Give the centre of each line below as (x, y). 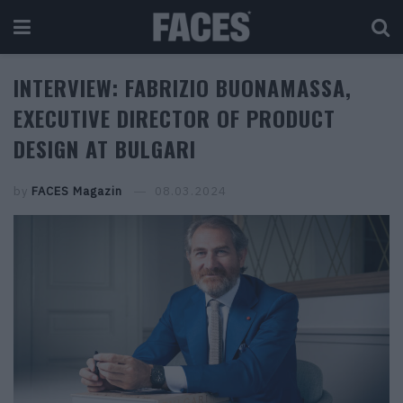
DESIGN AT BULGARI (105, 148)
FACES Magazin (77, 191)
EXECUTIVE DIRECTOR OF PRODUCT (175, 118)
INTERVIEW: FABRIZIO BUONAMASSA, (183, 87)
